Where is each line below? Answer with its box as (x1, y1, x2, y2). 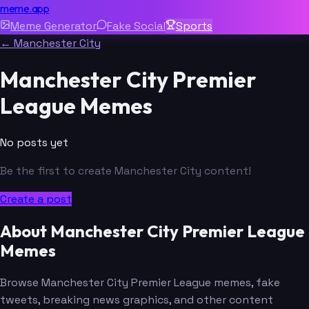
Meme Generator (10, 19, 97, 33)
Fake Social (107, 19, 166, 33)
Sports (176, 19, 212, 33)
